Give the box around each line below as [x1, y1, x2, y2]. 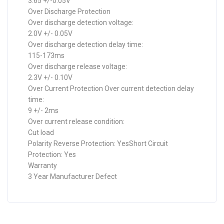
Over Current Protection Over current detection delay [28, 84, 194, 92]
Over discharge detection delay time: [28, 40, 143, 48]
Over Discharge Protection [28, 7, 110, 15]
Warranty [28, 161, 57, 169]
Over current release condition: [28, 117, 124, 125]
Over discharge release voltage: [28, 62, 127, 70]
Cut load [28, 128, 54, 136]
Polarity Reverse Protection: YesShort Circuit [28, 139, 168, 147]
